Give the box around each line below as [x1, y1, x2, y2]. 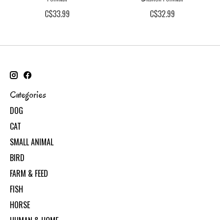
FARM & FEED [10, 167, 48, 180]
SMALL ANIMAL [10, 136, 54, 148]
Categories [10, 88, 46, 101]
